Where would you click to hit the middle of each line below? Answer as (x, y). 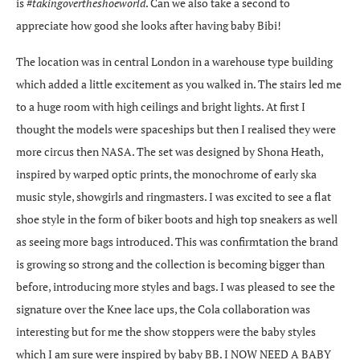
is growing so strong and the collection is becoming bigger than (170, 264)
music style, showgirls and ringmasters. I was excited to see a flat (174, 197)
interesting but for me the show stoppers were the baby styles (166, 332)
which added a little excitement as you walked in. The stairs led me (179, 84)
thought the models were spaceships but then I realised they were (176, 129)
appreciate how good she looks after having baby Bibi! (149, 26)
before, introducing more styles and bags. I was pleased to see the (176, 287)
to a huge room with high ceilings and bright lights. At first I (161, 107)
